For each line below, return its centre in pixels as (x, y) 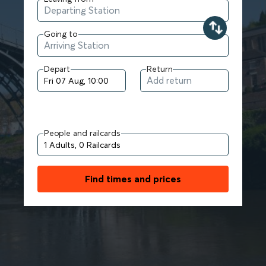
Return (160, 69)
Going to (61, 34)
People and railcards (82, 133)
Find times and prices (133, 178)
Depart (57, 69)
